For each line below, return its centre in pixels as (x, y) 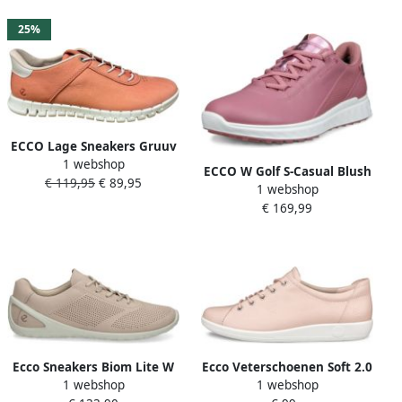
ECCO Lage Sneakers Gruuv (93, 147)
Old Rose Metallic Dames (287, 190)
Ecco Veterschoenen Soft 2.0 (287, 367)
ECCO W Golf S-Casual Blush (287, 171)
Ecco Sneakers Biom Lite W (93, 367)
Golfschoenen (287, 209)
